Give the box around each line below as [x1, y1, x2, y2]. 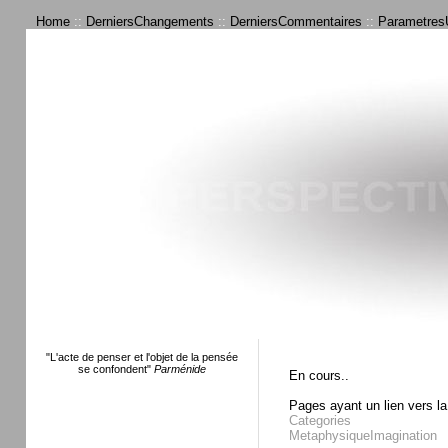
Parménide [151, 363, 206, 375]
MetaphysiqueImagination [288, 428, 437, 443]
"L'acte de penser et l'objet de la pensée [46, 351, 238, 363]
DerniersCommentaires [230, 14, 362, 29]
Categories [288, 413, 351, 428]
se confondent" [78, 363, 151, 375]
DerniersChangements [86, 14, 214, 29]
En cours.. [288, 368, 349, 383]
